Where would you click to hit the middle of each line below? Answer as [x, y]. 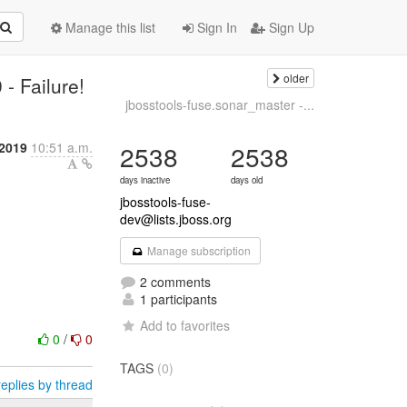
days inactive [145, 180]
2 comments [174, 282]
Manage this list [109, 27]
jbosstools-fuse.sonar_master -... [219, 104]
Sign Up [290, 27]
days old [247, 180]
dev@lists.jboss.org [176, 219]
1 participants [177, 299]
